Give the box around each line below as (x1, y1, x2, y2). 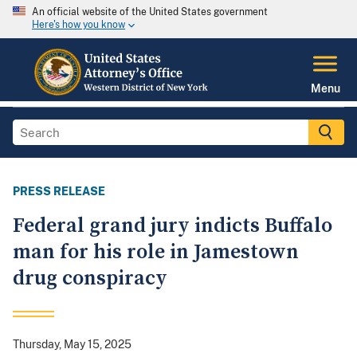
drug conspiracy (13, 265, 167, 292)
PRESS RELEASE (13, 185, 105, 198)
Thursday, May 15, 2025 (13, 338, 131, 351)
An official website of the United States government (32, 6, 268, 18)
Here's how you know (32, 19, 125, 31)
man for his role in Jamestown (13, 239, 299, 266)
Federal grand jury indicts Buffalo (13, 213, 332, 240)
